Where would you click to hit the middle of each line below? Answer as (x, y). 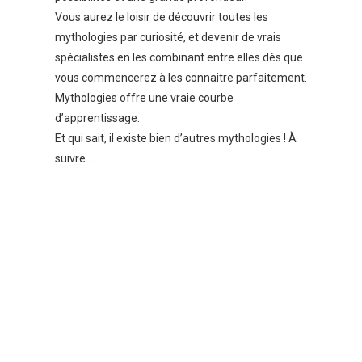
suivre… (74, 159)
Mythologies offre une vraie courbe (144, 98)
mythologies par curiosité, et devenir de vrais (168, 38)
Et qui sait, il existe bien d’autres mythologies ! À (176, 139)
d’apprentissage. (97, 118)
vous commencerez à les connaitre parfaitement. (181, 78)
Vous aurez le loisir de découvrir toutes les (162, 17)
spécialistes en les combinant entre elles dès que (179, 58)
